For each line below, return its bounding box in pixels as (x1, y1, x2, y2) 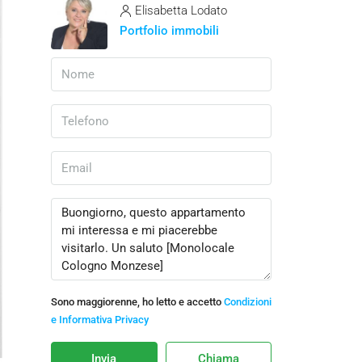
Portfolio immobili (120, 23, 219, 38)
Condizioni (224, 296, 271, 308)
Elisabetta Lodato (135, 3, 227, 18)
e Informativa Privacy (51, 314, 149, 326)
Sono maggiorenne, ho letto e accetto (51, 296, 224, 308)
